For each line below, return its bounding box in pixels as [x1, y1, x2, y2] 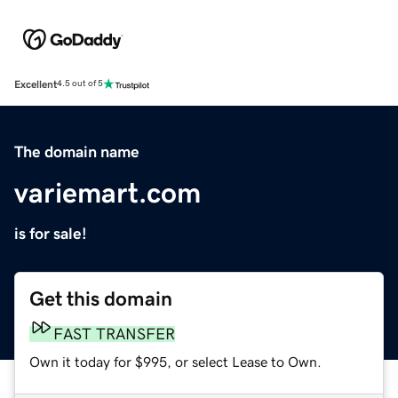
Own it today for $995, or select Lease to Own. [29, 354, 322, 369]
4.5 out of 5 [57, 79, 103, 89]
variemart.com [14, 178, 201, 207]
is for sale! [14, 225, 87, 242]
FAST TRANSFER [53, 325, 175, 342]
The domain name [14, 143, 139, 160]
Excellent [14, 78, 57, 90]
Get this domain [29, 288, 172, 309]
